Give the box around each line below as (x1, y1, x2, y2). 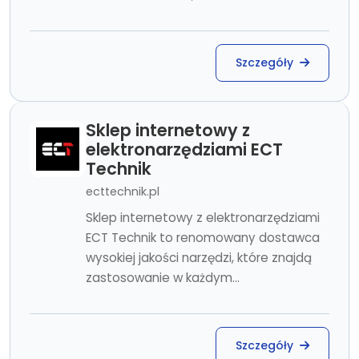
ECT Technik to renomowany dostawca (86, 229, 320, 246)
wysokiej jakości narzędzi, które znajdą (86, 249, 312, 266)
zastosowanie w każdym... (86, 269, 240, 286)
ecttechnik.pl (86, 184, 159, 200)
